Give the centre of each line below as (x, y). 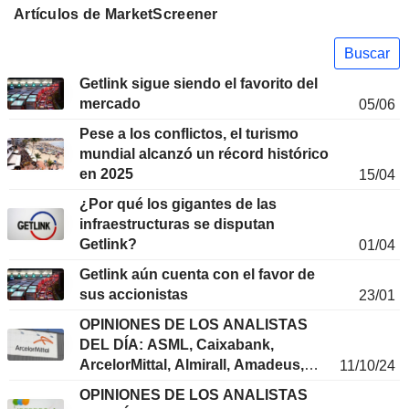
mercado (110, 104)
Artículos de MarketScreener (116, 14)
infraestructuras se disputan (177, 225)
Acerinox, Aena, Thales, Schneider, (200, 385)
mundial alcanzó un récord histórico (204, 154)
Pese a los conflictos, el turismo (189, 134)
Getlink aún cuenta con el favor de (197, 275)
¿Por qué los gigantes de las (178, 204)
